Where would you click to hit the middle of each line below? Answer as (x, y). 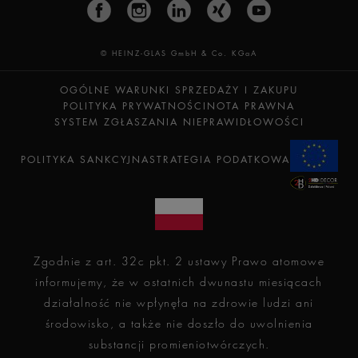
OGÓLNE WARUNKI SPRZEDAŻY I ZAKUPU (179, 90)
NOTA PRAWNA (251, 106)
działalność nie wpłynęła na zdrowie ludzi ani (179, 303)
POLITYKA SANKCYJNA (85, 159)
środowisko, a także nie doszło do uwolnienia (179, 324)
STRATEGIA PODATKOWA (219, 159)
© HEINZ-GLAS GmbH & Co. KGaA (179, 53)
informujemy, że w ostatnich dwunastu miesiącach (179, 282)
